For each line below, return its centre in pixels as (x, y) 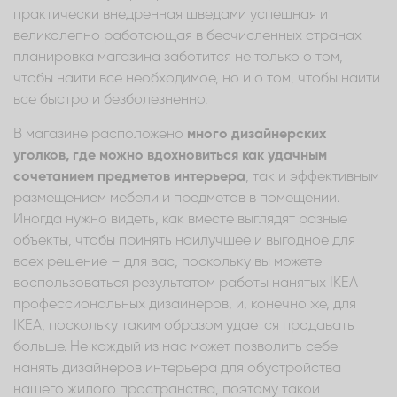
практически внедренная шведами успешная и (171, 15)
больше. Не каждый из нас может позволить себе (175, 347)
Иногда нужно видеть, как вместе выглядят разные (180, 219)
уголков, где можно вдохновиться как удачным (170, 156)
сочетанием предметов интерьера (129, 177)
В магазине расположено (100, 134)
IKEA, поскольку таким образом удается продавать (184, 326)
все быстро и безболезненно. (110, 100)
